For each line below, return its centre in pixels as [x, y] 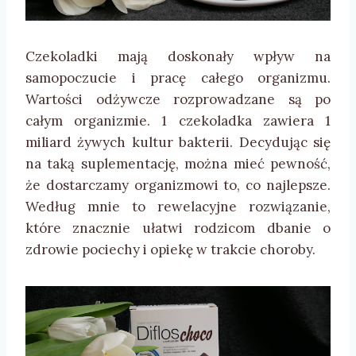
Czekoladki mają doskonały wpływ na [178, 57]
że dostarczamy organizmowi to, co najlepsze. [178, 186]
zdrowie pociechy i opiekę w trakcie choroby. [170, 250]
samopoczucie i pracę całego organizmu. [178, 78]
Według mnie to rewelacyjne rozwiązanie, [178, 207]
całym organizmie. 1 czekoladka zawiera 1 [178, 121]
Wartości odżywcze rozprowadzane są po [178, 100]
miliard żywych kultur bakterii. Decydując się [178, 143]
